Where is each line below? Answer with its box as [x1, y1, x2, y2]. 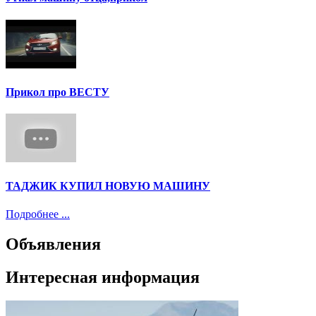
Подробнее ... [6, 207, 70, 220]
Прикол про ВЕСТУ [6, 85, 109, 98]
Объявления [6, 234, 101, 253]
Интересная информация [6, 267, 200, 286]
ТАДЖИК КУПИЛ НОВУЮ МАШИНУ [6, 180, 210, 193]
